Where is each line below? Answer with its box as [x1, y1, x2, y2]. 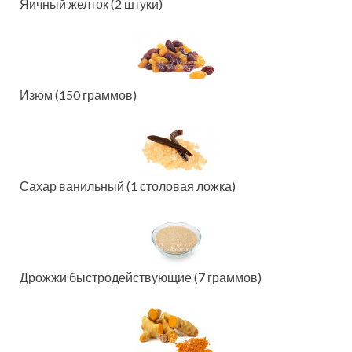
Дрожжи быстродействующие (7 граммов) [20, 269, 262, 285]
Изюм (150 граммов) [20, 87, 137, 103]
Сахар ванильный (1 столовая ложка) [20, 178, 236, 194]
